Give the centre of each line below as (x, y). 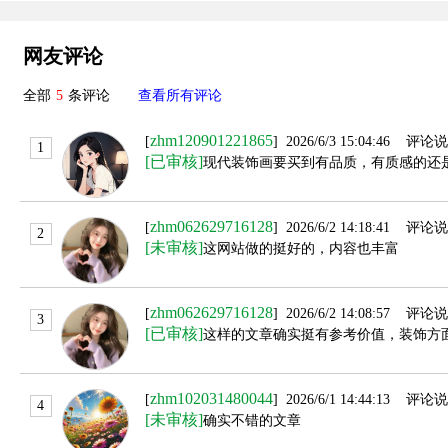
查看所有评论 (179, 96)
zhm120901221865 (211, 141)
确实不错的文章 (252, 421)
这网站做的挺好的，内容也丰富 (301, 249)
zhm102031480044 (211, 399)
